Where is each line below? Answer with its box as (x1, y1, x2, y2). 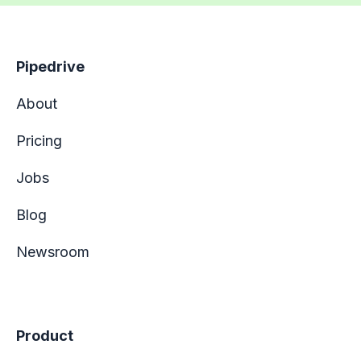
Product (16, 327, 73, 345)
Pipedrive (16, 58, 85, 76)
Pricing (16, 132, 62, 150)
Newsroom (16, 243, 89, 261)
